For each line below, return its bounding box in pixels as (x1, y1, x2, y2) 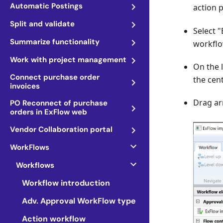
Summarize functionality (10, 37, 100, 47)
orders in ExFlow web (10, 107, 87, 117)
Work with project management (10, 55, 126, 65)
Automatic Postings (10, 1, 83, 11)
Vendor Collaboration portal (10, 124, 112, 134)
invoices (10, 81, 40, 91)
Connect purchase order (10, 72, 100, 82)
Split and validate (10, 19, 75, 29)
